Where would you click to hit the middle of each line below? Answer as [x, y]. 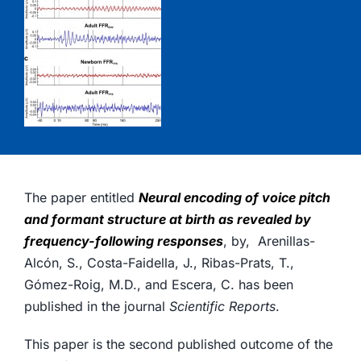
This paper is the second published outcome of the [178, 344]
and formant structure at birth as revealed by [167, 219]
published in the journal [96, 306]
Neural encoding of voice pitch [234, 197]
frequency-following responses [123, 241]
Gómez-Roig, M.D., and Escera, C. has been [158, 284]
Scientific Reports [222, 306]
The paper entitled [81, 197]
